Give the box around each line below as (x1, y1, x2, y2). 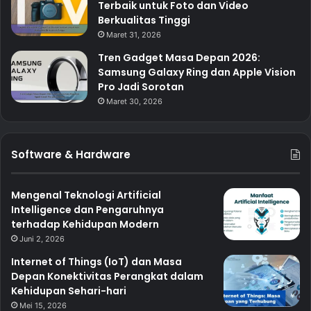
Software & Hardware (11, 147, 131, 162)
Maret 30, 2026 (106, 96, 162, 107)
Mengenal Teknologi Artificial (11, 188, 161, 203)
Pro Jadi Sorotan (98, 80, 184, 94)
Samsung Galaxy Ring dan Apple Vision (98, 65, 296, 80)
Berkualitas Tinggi (98, 13, 190, 28)
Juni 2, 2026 (19, 234, 65, 244)
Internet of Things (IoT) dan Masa (11, 255, 182, 269)
